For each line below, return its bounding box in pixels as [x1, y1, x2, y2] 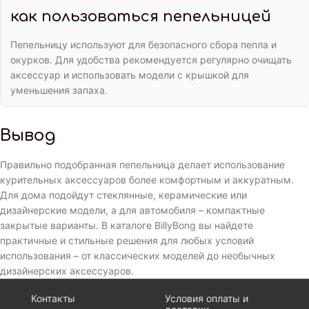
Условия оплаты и [165, 292, 248, 305]
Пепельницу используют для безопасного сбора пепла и [10, 39, 277, 51]
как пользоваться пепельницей [10, 8, 271, 26]
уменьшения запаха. [10, 84, 108, 97]
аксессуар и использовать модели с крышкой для [10, 69, 249, 81]
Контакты [31, 292, 75, 305]
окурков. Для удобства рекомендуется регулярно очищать [10, 54, 292, 66]
